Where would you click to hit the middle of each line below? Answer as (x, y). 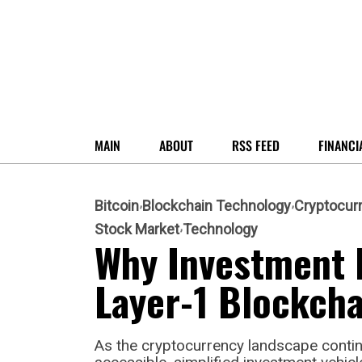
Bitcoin (117, 205)
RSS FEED (256, 145)
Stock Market (137, 229)
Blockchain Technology (217, 205)
